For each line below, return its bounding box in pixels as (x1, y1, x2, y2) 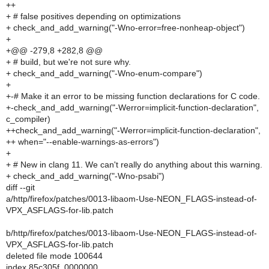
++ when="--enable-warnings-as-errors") (6, 137, 159, 147)
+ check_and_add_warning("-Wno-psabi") (6, 171, 165, 181)
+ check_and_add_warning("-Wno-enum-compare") (6, 68, 202, 78)
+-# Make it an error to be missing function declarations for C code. (6, 91, 260, 101)
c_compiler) (6, 114, 50, 124)
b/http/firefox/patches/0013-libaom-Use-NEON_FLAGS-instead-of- (6, 228, 257, 238)
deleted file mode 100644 (6, 251, 103, 261)
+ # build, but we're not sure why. (6, 57, 131, 67)
